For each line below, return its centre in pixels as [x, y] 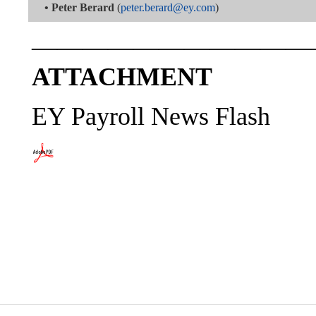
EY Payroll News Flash [151, 117]
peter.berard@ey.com [168, 8]
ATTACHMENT [122, 77]
